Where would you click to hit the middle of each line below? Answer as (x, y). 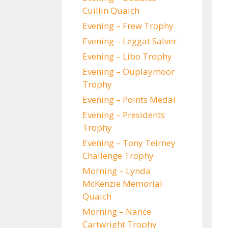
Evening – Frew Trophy (128, 26)
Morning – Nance (117, 211)
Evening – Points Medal (129, 99)
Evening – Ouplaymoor (129, 72)
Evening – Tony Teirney (129, 143)
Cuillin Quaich (111, 10)
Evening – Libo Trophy (127, 56)
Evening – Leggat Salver (130, 41)
